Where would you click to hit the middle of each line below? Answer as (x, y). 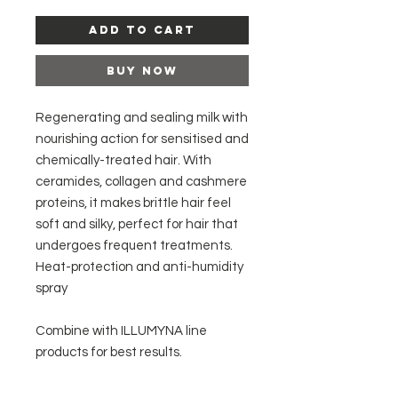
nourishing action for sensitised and (142, 139)
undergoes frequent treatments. (134, 246)
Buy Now (142, 71)
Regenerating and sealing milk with (142, 118)
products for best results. (109, 352)
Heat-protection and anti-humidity (139, 267)
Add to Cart (142, 30)
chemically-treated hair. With (123, 160)
